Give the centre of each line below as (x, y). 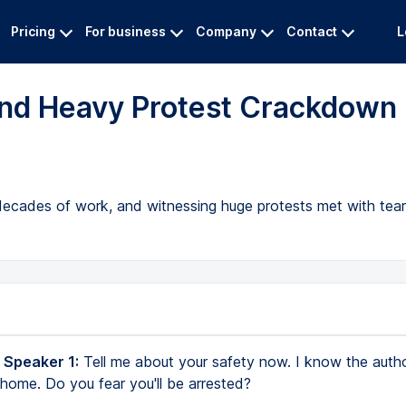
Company (226, 31)
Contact (312, 31)
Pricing (33, 31)
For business (126, 31)
